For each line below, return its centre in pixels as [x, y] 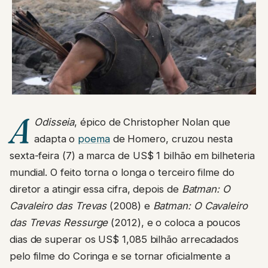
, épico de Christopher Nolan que [152, 122]
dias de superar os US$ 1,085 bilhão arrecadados [124, 240]
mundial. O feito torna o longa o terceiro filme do [122, 173]
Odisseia [54, 122]
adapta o [56, 139]
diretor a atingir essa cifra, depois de [96, 189]
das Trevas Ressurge [59, 223]
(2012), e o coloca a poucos [174, 223]
